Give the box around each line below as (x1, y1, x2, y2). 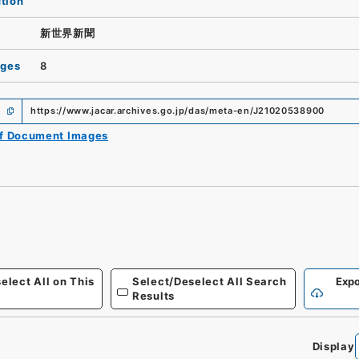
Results (132, 289, 175, 302)
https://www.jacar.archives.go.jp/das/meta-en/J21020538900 (30, 105, 325, 116)
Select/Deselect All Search (132, 275, 287, 288)
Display (312, 340, 355, 353)
